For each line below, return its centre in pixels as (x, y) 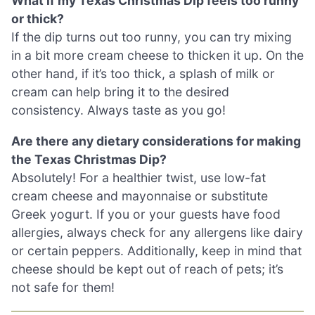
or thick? (38, 19)
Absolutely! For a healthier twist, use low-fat (139, 177)
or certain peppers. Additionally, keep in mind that (156, 250)
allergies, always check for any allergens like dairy (157, 232)
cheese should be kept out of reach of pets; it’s (147, 269)
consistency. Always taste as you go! (118, 110)
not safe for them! (63, 287)
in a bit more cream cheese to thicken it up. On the (157, 56)
